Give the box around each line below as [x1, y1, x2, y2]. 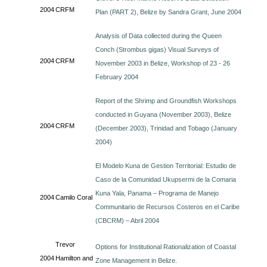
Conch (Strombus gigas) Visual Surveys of [95, 46, 219, 53]
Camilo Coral [55, 194, 93, 201]
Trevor [55, 241, 76, 248]
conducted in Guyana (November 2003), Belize [95, 111, 232, 118]
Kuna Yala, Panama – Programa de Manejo [95, 190, 219, 197]
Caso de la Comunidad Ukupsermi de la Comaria [95, 176, 237, 183]
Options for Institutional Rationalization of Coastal [95, 243, 237, 250]
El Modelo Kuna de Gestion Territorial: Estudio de [95, 162, 237, 169]
